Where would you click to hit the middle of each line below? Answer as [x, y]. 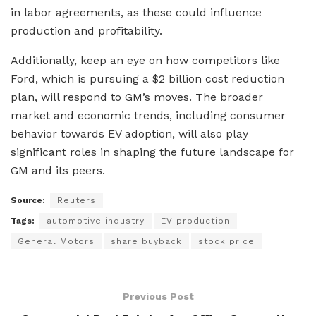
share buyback [146, 241]
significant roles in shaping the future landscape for [152, 152]
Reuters [77, 200]
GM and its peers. [58, 170]
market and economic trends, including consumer [148, 115]
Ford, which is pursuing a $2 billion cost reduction [147, 78]
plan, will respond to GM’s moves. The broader [137, 97]
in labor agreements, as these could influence [136, 12]
